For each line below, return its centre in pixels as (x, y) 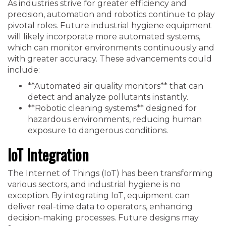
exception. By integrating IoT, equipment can (99, 195)
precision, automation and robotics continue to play (111, 14)
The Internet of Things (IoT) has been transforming (110, 173)
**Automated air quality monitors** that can (116, 86)
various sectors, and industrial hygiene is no (94, 184)
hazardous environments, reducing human (115, 119)
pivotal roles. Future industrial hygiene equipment (110, 25)
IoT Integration (48, 155)
